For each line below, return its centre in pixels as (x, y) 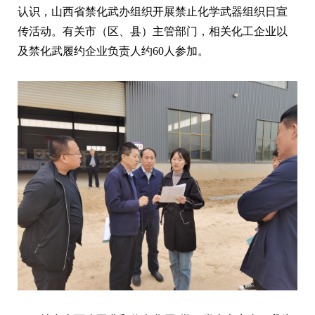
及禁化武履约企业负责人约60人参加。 (113, 51)
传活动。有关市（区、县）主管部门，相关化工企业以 (153, 31)
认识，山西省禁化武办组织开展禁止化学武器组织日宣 (153, 11)
